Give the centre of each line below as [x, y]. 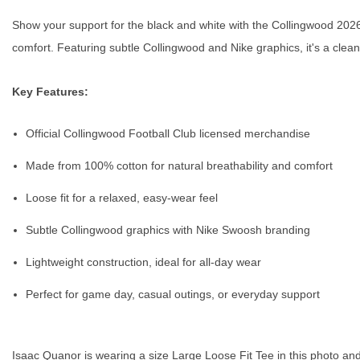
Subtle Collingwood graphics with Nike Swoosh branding [168, 230]
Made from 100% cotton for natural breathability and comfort [179, 166]
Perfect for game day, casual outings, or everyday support [173, 295]
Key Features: [50, 92]
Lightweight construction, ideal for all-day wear [143, 262]
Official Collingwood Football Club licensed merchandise [168, 134]
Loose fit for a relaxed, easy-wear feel [122, 198]
